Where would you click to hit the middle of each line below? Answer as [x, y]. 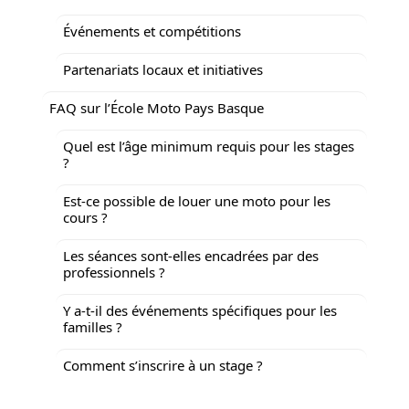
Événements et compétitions [152, 31]
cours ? [85, 217]
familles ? [93, 326]
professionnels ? [114, 272]
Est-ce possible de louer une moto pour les [197, 200]
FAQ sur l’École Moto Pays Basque [157, 107]
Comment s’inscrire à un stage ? [163, 365]
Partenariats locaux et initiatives [163, 69]
